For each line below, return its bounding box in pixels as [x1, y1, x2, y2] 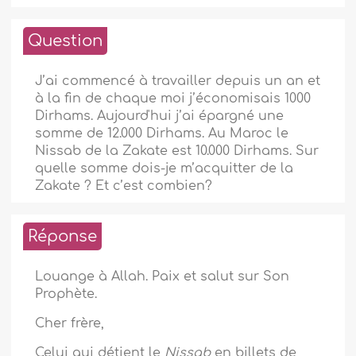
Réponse [28, 227, 98, 246]
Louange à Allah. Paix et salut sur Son [35, 269, 290, 284]
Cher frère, [35, 316, 105, 331]
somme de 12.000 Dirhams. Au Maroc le [35, 126, 289, 141]
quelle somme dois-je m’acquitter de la [35, 161, 294, 176]
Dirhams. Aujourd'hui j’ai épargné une [35, 109, 284, 124]
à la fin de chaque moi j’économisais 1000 [35, 91, 311, 106]
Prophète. [35, 287, 98, 302]
